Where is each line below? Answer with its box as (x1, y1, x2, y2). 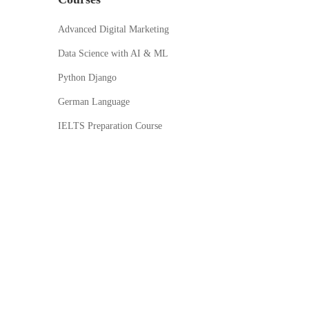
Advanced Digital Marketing (57, 24, 169, 35)
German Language (57, 97, 130, 108)
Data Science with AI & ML (57, 48, 168, 59)
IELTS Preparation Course (57, 121, 162, 132)
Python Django (57, 72, 117, 83)
